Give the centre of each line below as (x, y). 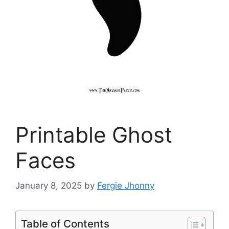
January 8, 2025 (49, 185)
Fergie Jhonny (126, 185)
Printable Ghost (94, 135)
